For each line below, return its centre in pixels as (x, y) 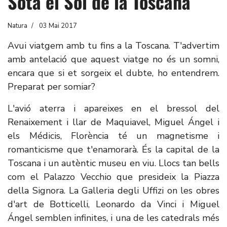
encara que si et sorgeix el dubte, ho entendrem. (113, 73)
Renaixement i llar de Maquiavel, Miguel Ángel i (113, 122)
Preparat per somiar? (51, 87)
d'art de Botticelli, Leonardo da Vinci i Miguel (113, 204)
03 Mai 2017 (58, 26)
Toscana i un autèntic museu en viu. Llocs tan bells (113, 163)
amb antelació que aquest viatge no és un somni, (113, 59)
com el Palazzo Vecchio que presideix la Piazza (113, 177)
